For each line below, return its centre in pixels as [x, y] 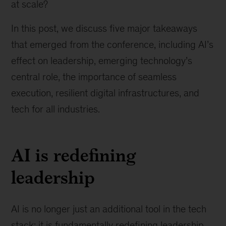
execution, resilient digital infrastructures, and [105, 93]
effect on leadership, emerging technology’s [102, 61]
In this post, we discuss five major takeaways [104, 28]
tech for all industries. [56, 109]
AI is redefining [74, 155]
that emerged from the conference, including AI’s [112, 44]
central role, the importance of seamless [94, 77]
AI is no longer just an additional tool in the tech [109, 209]
